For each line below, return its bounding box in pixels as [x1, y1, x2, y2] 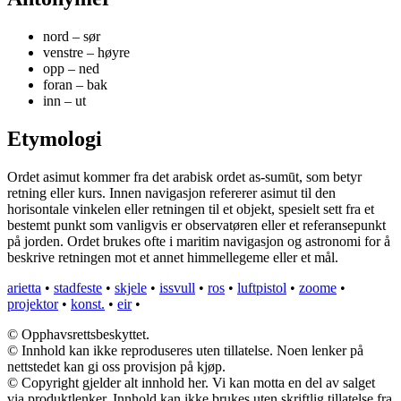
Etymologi [7, 127, 102, 151]
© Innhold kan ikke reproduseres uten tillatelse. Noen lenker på [7, 343, 363, 359]
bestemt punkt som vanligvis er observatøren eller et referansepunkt [7, 218, 386, 234]
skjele [115, 280, 147, 296]
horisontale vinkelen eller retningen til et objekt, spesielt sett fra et [7, 201, 374, 218]
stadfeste [54, 280, 102, 296]
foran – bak [43, 77, 107, 93]
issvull [159, 280, 195, 296]
